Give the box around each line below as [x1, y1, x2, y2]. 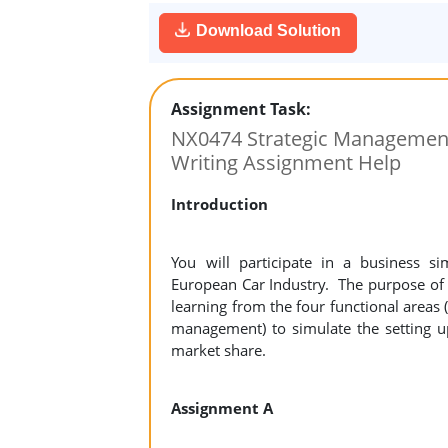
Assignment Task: [171, 98, 312, 120]
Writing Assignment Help [171, 149, 402, 176]
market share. [171, 340, 267, 360]
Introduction [171, 194, 269, 214]
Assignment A [171, 398, 274, 418]
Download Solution [196, 22, 342, 39]
